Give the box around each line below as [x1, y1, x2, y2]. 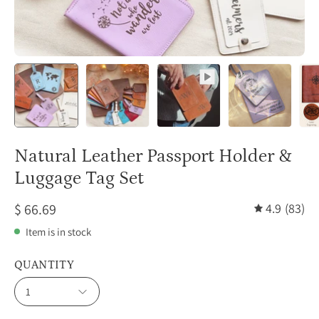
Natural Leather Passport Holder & [14, 146, 292, 167]
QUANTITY [14, 258, 75, 271]
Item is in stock [26, 224, 91, 239]
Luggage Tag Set [14, 168, 144, 189]
